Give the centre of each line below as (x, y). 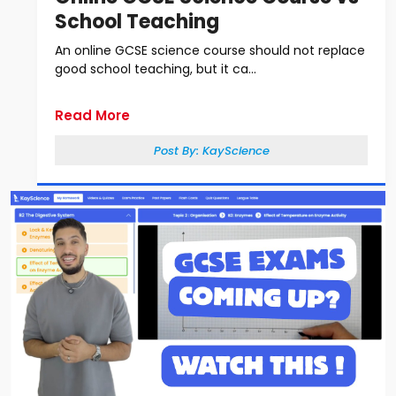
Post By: (178, 151)
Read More (92, 115)
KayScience (236, 151)
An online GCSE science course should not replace (210, 50)
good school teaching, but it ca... (156, 69)
